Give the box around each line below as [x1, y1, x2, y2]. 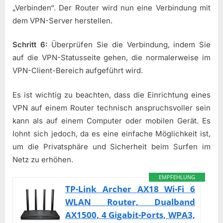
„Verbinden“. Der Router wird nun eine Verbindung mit [12, 2, 211, 12]
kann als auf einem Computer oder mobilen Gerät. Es [12, 115, 211, 125]
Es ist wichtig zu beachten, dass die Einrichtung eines [12, 90, 211, 100]
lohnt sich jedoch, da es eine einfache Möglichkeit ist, [12, 128, 211, 138]
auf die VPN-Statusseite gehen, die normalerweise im [12, 53, 211, 63]
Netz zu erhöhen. [12, 154, 73, 164]
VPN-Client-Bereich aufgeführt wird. [12, 66, 143, 76]
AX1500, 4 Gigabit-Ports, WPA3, [65, 209, 196, 221]
